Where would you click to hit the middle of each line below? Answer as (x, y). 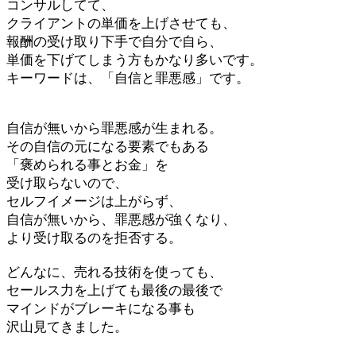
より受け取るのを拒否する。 (94, 238)
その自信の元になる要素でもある (108, 147)
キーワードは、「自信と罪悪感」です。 (128, 78)
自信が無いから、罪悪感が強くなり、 (121, 220)
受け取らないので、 (67, 183)
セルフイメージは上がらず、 (94, 201)
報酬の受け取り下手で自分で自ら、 (114, 42)
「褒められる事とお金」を (87, 165)
